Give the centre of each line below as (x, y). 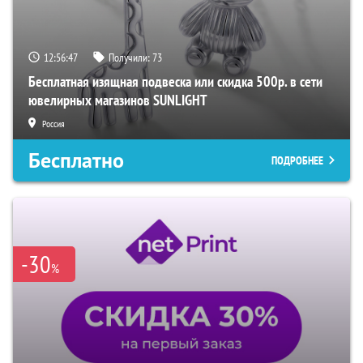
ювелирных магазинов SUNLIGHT (118, 100)
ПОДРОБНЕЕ (297, 160)
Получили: (130, 57)
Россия (53, 123)
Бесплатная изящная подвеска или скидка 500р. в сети (175, 81)
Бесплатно (76, 160)
